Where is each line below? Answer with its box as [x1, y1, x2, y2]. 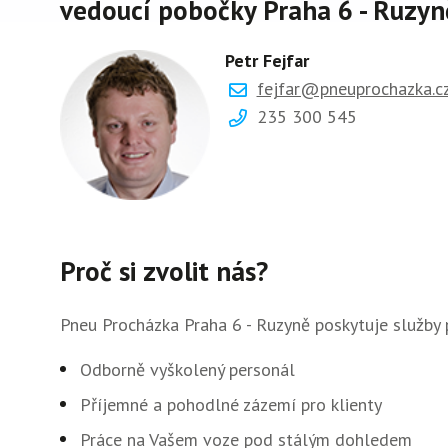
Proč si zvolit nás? [60, 253, 268, 288]
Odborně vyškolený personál [80, 357, 295, 381]
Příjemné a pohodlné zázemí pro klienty [80, 392, 382, 416]
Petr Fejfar [225, 49, 309, 73]
